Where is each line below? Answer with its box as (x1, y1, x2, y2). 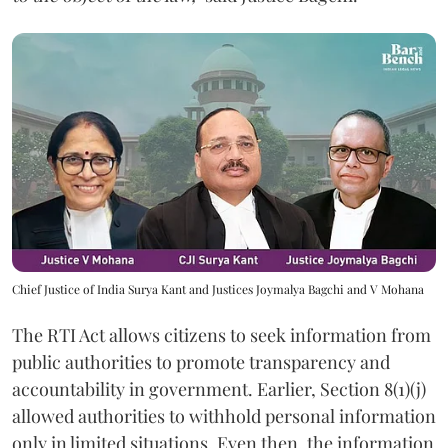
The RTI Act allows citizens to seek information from (12, 322, 431, 347)
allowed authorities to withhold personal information (12, 403, 436, 428)
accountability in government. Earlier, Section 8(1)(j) (12, 376, 426, 401)
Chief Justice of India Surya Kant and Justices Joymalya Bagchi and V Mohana (12, 280, 424, 297)
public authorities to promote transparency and (12, 349, 390, 374)
